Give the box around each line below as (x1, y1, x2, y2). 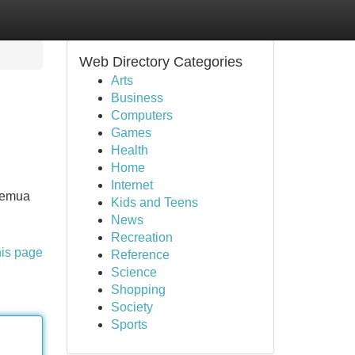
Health (110, 143, 148, 157)
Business (110, 91, 163, 105)
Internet (110, 178, 153, 192)
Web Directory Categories (78, 54, 242, 70)
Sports (110, 318, 147, 331)
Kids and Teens (110, 196, 198, 209)
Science (110, 265, 157, 279)
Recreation (110, 231, 173, 244)
